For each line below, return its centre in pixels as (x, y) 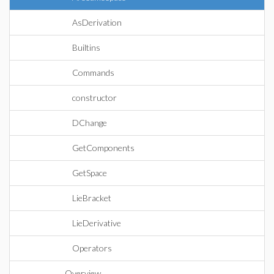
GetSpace (90, 173)
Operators (92, 248)
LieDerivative (97, 223)
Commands (93, 72)
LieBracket (92, 198)
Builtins (86, 47)
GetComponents (103, 148)
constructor (94, 98)
